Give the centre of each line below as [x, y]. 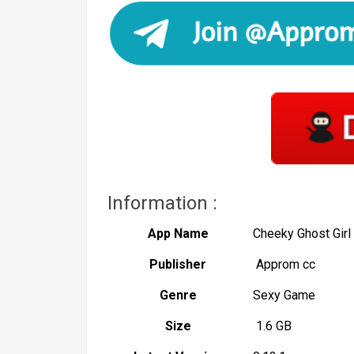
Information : [160, 203]
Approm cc [284, 264]
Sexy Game [284, 295]
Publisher [178, 264]
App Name [178, 233]
